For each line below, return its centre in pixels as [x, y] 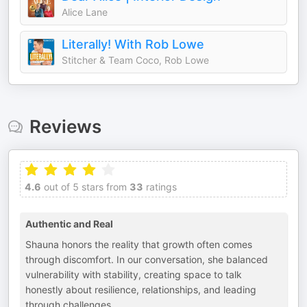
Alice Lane [85, 12]
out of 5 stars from [84, 187]
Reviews [65, 126]
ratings [160, 187]
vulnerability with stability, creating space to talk [134, 274]
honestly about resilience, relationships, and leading [141, 290]
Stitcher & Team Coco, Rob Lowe [135, 60]
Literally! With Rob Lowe [133, 44]
